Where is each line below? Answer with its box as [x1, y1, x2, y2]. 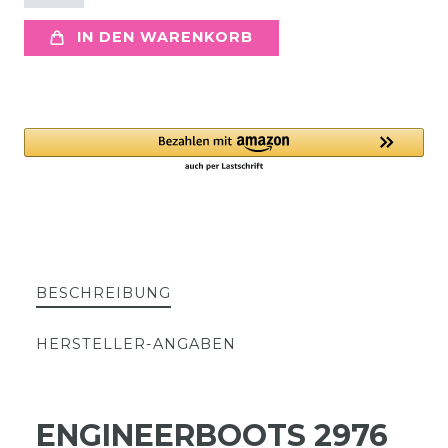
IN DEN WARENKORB [77, 28, 253, 47]
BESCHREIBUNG [36, 283, 171, 302]
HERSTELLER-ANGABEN [36, 334, 236, 353]
